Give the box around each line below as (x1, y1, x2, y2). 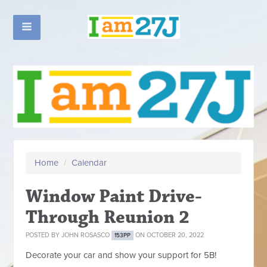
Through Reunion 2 (26, 205, 190, 229)
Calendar (72, 157, 107, 168)
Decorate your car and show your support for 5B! (26, 249, 217, 260)
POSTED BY (26, 231, 62, 239)
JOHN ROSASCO (61, 231, 110, 239)
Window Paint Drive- (26, 184, 203, 208)
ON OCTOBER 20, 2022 (133, 231, 204, 239)
